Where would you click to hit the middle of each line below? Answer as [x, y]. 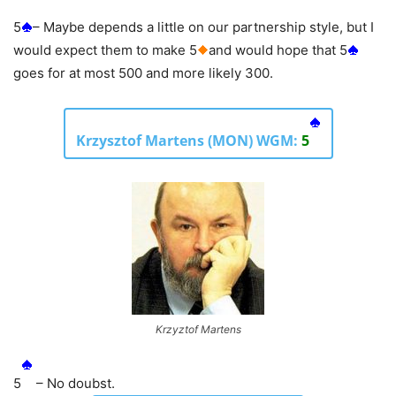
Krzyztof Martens [198, 329]
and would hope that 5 [278, 49]
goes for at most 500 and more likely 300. [143, 72]
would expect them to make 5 [105, 49]
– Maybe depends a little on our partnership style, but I [203, 27]
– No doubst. [74, 383]
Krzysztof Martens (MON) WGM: [188, 140]
